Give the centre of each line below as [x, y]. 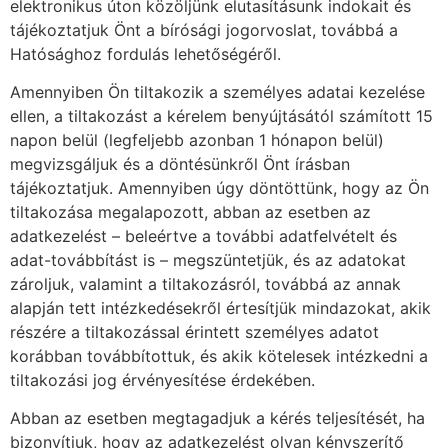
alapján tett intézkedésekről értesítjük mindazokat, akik [220, 307]
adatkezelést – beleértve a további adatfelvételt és [203, 235]
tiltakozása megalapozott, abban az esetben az [190, 211]
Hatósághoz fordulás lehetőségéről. [145, 53]
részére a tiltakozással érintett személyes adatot [194, 331]
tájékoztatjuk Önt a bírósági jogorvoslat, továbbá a [204, 29]
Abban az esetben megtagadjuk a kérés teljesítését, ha [217, 418]
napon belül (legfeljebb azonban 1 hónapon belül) [197, 139]
